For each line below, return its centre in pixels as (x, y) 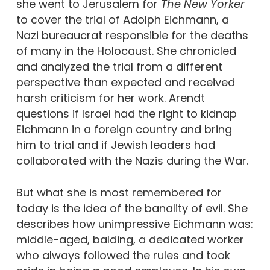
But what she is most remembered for (119, 193)
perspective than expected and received (125, 82)
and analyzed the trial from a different (119, 67)
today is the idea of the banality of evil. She (132, 208)
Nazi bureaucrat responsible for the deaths (132, 35)
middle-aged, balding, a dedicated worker (130, 240)
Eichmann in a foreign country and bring (124, 129)
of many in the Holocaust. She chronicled (126, 51)
